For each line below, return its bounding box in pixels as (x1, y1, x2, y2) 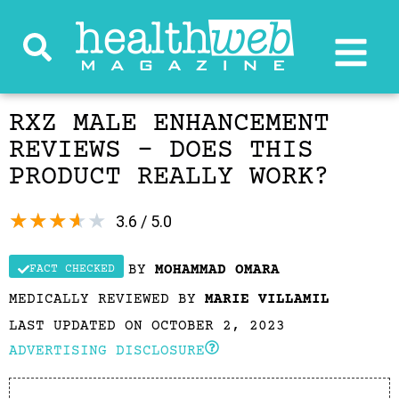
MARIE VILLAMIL (205, 291, 330, 307)
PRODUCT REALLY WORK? (9, 163, 330, 192)
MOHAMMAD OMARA (155, 262, 280, 278)
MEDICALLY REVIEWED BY (9, 291, 205, 307)
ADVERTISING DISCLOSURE (9, 343, 205, 359)
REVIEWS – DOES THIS (9, 136, 313, 166)
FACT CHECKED (29, 263, 115, 275)
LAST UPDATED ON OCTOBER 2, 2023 (9, 318, 285, 334)
